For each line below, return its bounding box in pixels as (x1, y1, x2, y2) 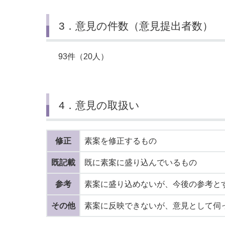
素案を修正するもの (84, 137, 157, 146)
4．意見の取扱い (58, 99, 140, 111)
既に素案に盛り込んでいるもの (84, 158, 197, 167)
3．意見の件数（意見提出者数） (58, 20, 213, 32)
